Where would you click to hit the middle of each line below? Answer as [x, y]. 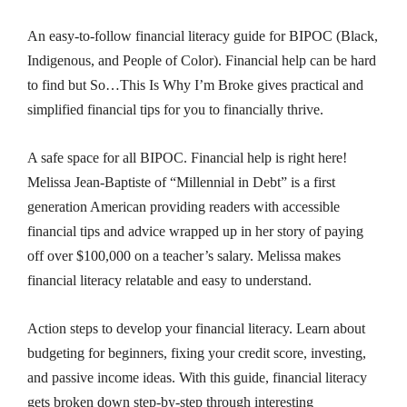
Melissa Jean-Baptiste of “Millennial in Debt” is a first [182, 182]
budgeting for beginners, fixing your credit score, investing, [197, 352]
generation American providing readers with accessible [184, 206]
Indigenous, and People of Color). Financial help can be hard [202, 60]
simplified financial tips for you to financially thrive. [176, 109]
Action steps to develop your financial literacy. [160, 328]
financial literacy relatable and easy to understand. [170, 280]
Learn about [329, 328]
